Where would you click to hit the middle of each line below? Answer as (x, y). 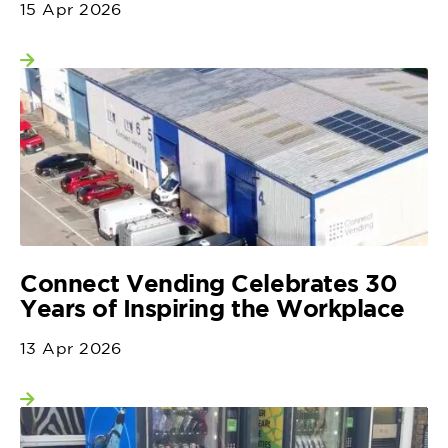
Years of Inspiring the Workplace (212, 308)
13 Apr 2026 (71, 348)
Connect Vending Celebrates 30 (209, 283)
